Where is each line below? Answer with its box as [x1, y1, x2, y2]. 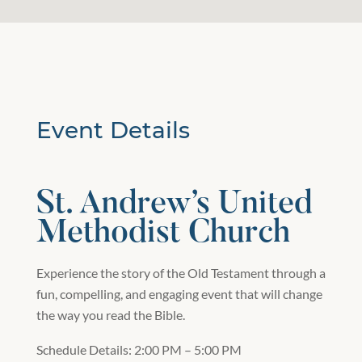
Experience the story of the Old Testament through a [36, 264, 326, 280]
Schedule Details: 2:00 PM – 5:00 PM [36, 341, 242, 357]
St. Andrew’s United [36, 188, 313, 221]
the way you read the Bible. [36, 306, 185, 322]
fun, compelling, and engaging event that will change [36, 285, 322, 301]
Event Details [36, 116, 190, 144]
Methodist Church [36, 217, 290, 250]
